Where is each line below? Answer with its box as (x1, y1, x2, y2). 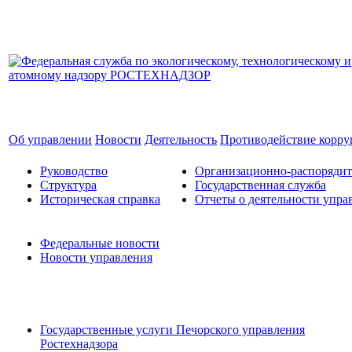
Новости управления (40, 251, 152, 264)
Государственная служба (195, 178, 326, 192)
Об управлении (9, 133, 92, 146)
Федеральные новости (40, 236, 159, 250)
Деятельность (145, 133, 217, 146)
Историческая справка (40, 192, 160, 206)
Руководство (40, 164, 108, 178)
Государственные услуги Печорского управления (40, 323, 305, 336)
